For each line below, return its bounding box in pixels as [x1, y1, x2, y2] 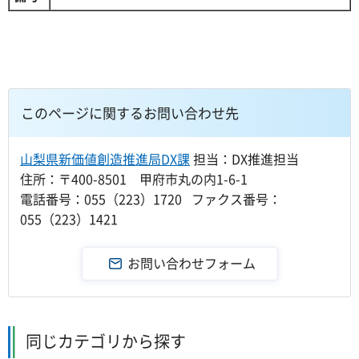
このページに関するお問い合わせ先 [21, 102, 239, 123]
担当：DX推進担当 [190, 148, 299, 168]
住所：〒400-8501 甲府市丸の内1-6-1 [20, 168, 248, 188]
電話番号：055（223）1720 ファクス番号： [20, 188, 281, 208]
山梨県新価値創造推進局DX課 [20, 148, 190, 168]
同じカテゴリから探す [26, 329, 186, 353]
